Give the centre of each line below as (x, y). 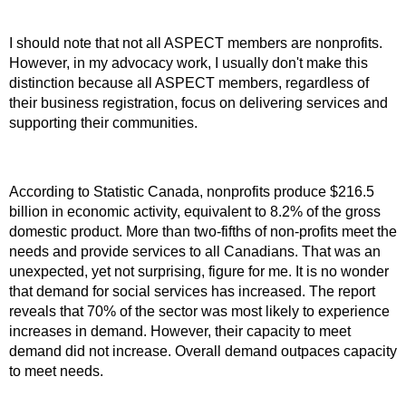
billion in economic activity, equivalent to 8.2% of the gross (195, 211)
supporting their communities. (105, 122)
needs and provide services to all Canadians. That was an (195, 251)
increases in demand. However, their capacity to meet (180, 331)
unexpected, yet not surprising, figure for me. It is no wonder (199, 271)
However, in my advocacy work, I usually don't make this (188, 63)
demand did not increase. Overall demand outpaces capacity (203, 351)
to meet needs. (60, 371)
